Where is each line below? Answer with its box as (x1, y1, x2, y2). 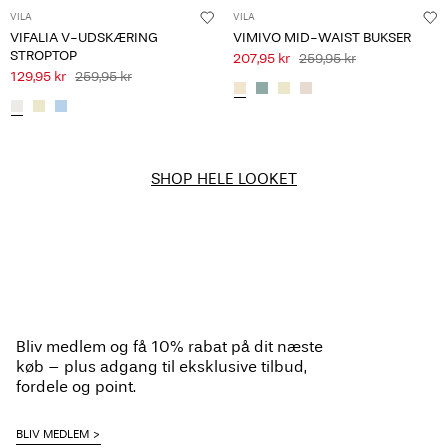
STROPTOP (10, 46, 77, 64)
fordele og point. (16, 377, 136, 396)
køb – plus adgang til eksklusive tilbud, (16, 357, 307, 376)
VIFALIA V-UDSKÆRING (10, 28, 158, 46)
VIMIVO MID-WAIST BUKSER (233, 28, 411, 46)
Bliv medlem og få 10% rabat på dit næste (16, 337, 323, 356)
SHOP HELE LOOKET (151, 168, 297, 188)
